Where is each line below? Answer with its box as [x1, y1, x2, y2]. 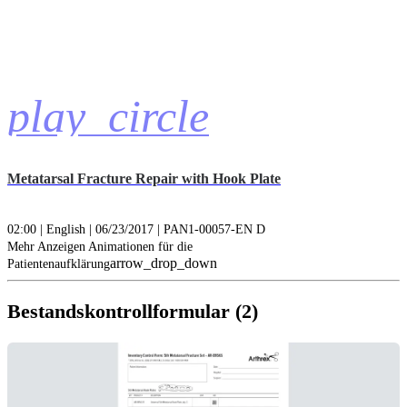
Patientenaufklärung [7, 257, 110, 272]
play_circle [7, 90, 209, 142]
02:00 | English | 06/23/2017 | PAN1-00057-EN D [7, 223, 265, 237]
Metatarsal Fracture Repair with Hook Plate [7, 170, 281, 186]
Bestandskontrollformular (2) [7, 300, 258, 323]
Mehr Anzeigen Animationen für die [7, 240, 193, 254]
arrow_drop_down [110, 255, 217, 272]
